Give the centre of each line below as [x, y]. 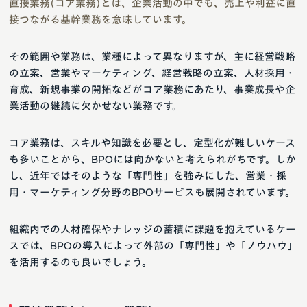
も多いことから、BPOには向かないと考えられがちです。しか [152, 159]
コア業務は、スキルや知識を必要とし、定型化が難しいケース [152, 143]
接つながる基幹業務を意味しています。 [100, 19]
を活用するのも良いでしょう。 [81, 262]
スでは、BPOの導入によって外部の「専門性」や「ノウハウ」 [153, 245]
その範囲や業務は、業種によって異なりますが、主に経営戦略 [152, 56]
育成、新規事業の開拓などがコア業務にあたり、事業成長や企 [152, 89]
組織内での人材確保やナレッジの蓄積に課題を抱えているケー [152, 229]
